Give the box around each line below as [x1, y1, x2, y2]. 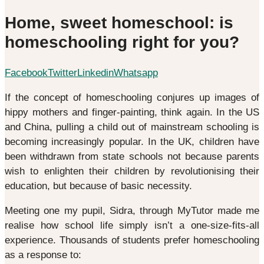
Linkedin [77, 67, 114, 78]
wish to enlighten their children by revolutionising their [5, 165, 259, 177]
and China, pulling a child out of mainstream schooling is [5, 121, 259, 133]
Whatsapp [114, 67, 158, 78]
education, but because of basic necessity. [5, 180, 192, 192]
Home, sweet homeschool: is [5, 13, 233, 32]
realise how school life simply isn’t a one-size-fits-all [5, 219, 259, 231]
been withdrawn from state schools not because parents [5, 150, 259, 162]
